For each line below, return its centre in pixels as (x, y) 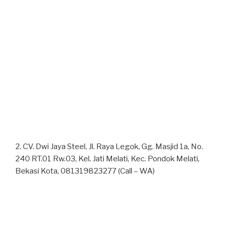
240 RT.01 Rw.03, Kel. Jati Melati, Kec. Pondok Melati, (107, 159)
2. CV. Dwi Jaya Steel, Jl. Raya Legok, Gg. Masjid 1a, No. (109, 147)
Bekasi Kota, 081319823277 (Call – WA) (85, 171)
